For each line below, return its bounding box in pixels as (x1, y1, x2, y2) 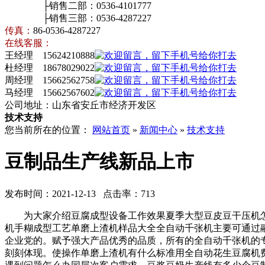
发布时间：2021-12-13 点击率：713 (5, 188, 155, 199)
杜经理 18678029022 (5, 63, 95, 73)
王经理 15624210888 (5, 50, 95, 60)
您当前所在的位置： (5, 125, 92, 135)
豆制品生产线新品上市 (5, 151, 194, 173)
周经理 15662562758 (5, 75, 95, 85)
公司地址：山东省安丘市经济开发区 (5, 100, 156, 110)
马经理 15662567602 (5, 88, 95, 98)
